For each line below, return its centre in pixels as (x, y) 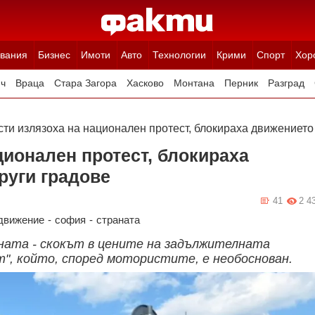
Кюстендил (220, 111)
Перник (241, 83)
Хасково (145, 83)
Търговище (281, 111)
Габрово (127, 111)
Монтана (194, 83)
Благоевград (69, 111)
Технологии (179, 55)
